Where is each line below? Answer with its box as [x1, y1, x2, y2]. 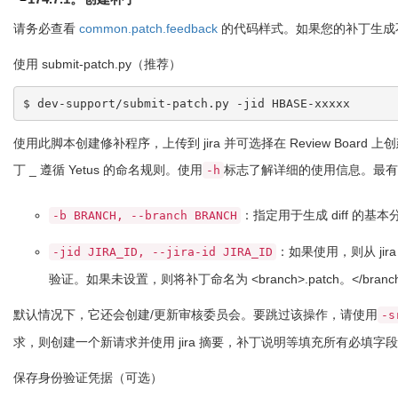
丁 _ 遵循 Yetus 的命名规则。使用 [13, 163, 203, 177]
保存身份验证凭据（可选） [13, 370, 163, 385]
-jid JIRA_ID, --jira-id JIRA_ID [52, 245, 273, 259]
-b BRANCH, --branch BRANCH [52, 209, 237, 222]
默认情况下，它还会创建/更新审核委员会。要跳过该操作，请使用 [13, 307, 378, 322]
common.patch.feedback [79, 21, 218, 36]
